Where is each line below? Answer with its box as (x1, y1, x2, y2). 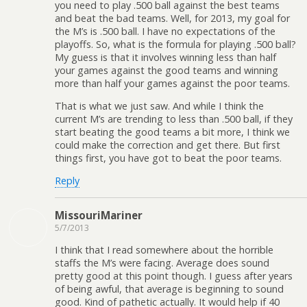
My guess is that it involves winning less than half (55, 50, 276, 64)
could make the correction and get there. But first (55, 138, 280, 151)
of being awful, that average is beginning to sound (55, 282, 284, 296)
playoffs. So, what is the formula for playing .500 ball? (55, 37, 296, 51)
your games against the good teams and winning (55, 63, 278, 77)
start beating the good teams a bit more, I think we (55, 125, 290, 138)
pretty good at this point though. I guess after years (55, 269, 293, 283)
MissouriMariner (55, 208, 143, 222)
